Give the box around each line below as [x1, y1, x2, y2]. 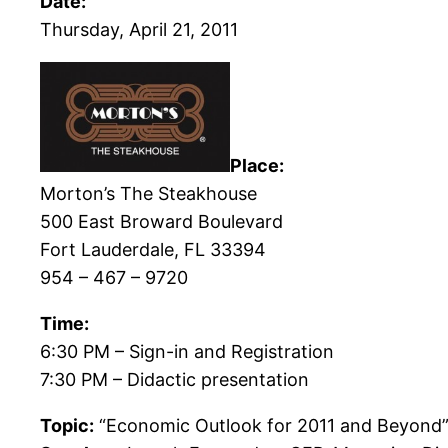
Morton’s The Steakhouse [40, 183, 257, 205]
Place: [230, 155, 284, 177]
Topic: [40, 415, 94, 437]
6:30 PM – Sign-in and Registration [40, 341, 334, 363]
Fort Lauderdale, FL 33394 [40, 239, 266, 261]
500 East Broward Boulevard [40, 211, 283, 233]
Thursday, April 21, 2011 [40, 19, 238, 41]
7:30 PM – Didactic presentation [40, 369, 309, 391]
